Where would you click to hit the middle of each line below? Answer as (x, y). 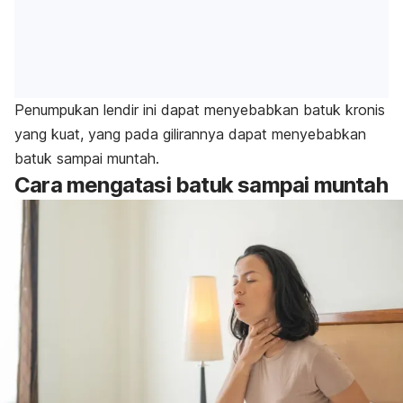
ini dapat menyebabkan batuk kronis (262, 110)
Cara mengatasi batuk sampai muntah (201, 185)
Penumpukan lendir (76, 110)
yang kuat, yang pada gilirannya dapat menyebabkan (190, 134)
